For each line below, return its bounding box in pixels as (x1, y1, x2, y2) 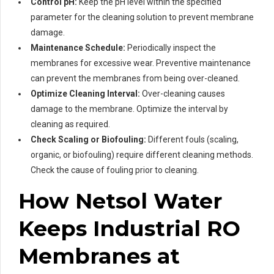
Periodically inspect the (125, 42, 216, 53)
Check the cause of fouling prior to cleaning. (31, 165, 199, 175)
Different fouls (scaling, (146, 134, 239, 144)
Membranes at (18, 242, 180, 269)
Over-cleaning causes (140, 88, 225, 98)
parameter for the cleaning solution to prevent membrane (31, 12, 254, 22)
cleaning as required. (31, 119, 110, 129)
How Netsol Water (18, 187, 222, 214)
